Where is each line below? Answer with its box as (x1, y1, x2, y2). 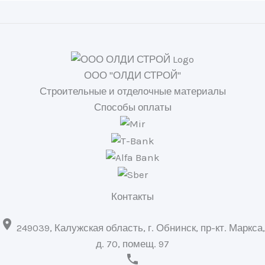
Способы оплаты (93, 101, 172, 113)
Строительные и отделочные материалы (39, 85, 226, 97)
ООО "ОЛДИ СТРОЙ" (84, 69, 181, 81)
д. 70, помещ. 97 (96, 237, 169, 250)
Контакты (111, 190, 154, 202)
